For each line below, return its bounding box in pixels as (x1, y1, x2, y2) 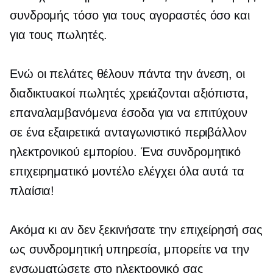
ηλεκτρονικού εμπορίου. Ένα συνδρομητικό (10, 145, 241, 158)
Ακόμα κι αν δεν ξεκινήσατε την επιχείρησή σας (10, 223, 263, 236)
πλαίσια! (10, 184, 55, 197)
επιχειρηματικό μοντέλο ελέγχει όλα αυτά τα (10, 165, 244, 178)
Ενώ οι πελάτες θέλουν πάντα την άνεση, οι (10, 67, 245, 80)
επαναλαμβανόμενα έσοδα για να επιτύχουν (10, 106, 248, 119)
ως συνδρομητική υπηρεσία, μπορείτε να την (10, 243, 249, 256)
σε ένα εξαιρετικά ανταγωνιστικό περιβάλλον (10, 126, 247, 139)
